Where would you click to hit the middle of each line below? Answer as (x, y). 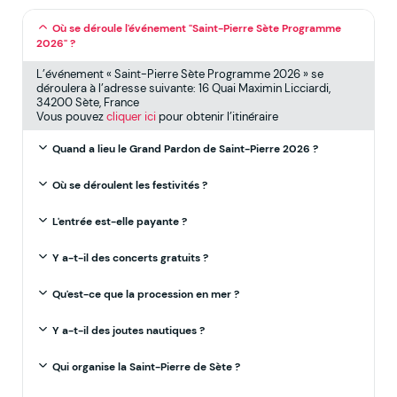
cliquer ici (131, 117)
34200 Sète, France (88, 103)
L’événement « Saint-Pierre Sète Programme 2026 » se (180, 74)
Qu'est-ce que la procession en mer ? (146, 295)
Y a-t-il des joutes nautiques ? (128, 331)
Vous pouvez (71, 117)
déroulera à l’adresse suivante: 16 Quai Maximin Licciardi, (183, 89)
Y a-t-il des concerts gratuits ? (130, 258)
